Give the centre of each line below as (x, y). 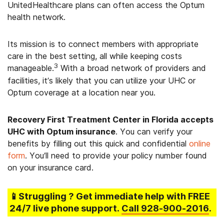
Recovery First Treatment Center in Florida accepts (110, 119)
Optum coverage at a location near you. (81, 92)
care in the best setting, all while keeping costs (95, 56)
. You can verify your (154, 131)
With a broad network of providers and (132, 68)
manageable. (31, 68)
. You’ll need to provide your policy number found (116, 155)
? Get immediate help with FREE (139, 196)
